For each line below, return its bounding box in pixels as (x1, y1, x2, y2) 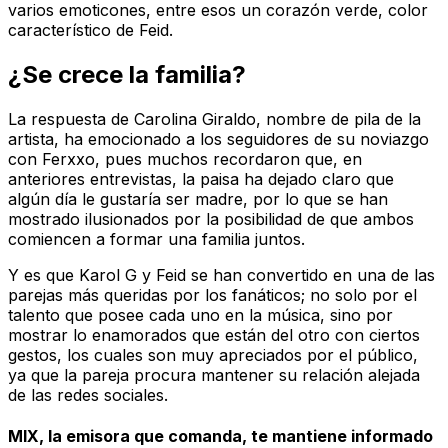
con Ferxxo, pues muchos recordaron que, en (8, 148, 362, 169)
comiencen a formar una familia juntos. (8, 228, 305, 249)
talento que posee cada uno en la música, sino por (8, 304, 393, 325)
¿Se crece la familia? (8, 59, 246, 89)
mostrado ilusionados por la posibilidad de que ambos (8, 208, 414, 229)
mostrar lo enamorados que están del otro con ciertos (8, 324, 420, 345)
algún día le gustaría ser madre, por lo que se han (8, 188, 388, 209)
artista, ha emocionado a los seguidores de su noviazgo (8, 128, 429, 149)
